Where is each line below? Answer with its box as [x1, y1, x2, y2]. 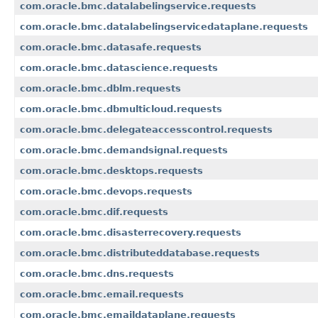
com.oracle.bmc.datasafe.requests [20, 42, 202, 53]
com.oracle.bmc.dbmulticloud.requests [20, 104, 222, 115]
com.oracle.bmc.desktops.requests [20, 165, 203, 177]
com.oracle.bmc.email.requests [20, 289, 184, 300]
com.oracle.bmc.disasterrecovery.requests [20, 227, 241, 238]
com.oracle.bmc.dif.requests [20, 207, 168, 218]
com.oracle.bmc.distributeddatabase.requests [20, 248, 260, 259]
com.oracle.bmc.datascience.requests [20, 62, 218, 74]
